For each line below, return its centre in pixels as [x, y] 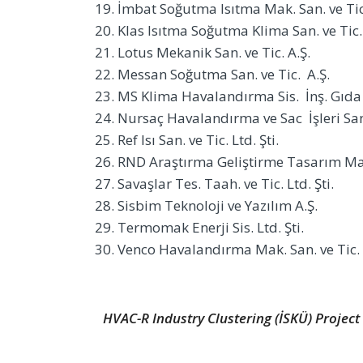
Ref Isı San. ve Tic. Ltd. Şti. [198, 139]
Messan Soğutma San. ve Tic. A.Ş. [224, 74]
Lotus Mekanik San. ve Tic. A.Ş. [214, 52]
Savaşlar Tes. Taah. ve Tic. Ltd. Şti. [226, 183]
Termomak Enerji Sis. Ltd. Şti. [211, 227]
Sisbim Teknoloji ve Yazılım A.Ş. [218, 205]
